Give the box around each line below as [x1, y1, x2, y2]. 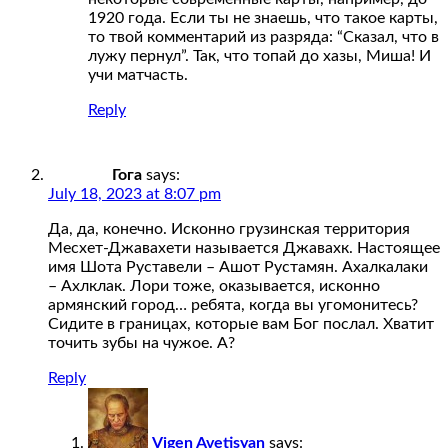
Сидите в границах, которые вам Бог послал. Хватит [48, 315, 434, 332]
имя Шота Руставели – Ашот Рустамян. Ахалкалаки [48, 258, 428, 275]
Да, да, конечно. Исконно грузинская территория [48, 220, 410, 237]
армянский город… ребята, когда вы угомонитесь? [48, 296, 418, 313]
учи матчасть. [88, 66, 188, 83]
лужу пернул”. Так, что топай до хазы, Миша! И [88, 47, 431, 64]
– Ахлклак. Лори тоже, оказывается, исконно [48, 277, 380, 294]
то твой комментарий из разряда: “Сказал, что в [88, 28, 439, 45]
